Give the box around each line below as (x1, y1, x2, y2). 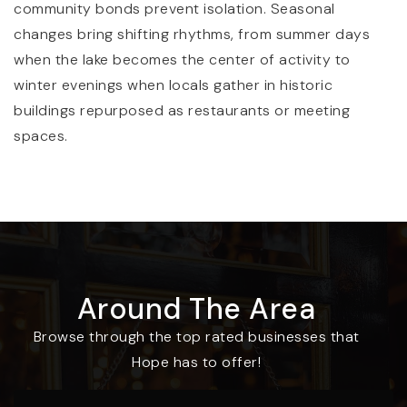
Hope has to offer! (132, 352, 261, 372)
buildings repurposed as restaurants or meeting (14, 100, 350, 120)
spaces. (14, 125, 68, 145)
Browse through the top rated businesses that (33, 326, 360, 346)
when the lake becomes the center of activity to (14, 49, 351, 69)
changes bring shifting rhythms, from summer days (14, 24, 370, 44)
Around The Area (76, 289, 316, 328)
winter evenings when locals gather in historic (14, 74, 333, 94)
